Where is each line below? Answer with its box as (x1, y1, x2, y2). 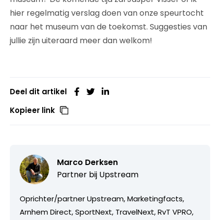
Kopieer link (10, 105, 55, 115)
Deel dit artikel (10, 86, 67, 97)
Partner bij (57, 168, 99, 180)
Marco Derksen (57, 156, 118, 168)
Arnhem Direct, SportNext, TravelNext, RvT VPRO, (20, 206, 193, 217)
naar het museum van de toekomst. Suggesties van (10, 21, 207, 32)
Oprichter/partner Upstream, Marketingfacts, (20, 193, 184, 204)
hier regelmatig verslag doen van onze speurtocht (10, 7, 204, 19)
